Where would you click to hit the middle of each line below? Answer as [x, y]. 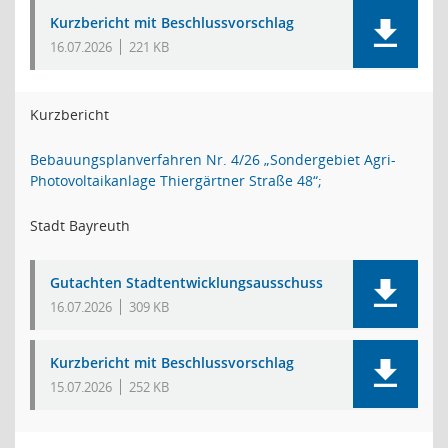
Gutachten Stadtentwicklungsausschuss [186, 282]
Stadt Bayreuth [80, 225]
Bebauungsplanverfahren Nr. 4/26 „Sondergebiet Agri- [213, 159]
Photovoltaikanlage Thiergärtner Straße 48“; [176, 180]
